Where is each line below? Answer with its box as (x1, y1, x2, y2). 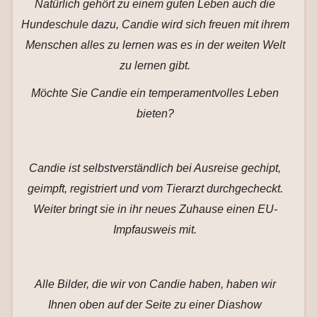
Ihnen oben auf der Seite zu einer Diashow (48, 299, 262, 311)
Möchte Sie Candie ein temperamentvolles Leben (31, 87, 279, 99)
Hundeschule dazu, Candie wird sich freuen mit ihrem (21, 18, 289, 30)
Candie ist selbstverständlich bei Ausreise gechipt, (29, 162, 281, 174)
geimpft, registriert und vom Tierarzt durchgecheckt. (27, 183, 283, 195)
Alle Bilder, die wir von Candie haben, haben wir (34, 278, 276, 290)
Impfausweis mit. (113, 224, 197, 236)
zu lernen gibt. (120, 59, 190, 71)
